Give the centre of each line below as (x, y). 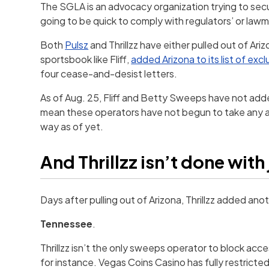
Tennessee (67, 224)
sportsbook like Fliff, (86, 59)
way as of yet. (72, 126)
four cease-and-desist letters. (109, 73)
